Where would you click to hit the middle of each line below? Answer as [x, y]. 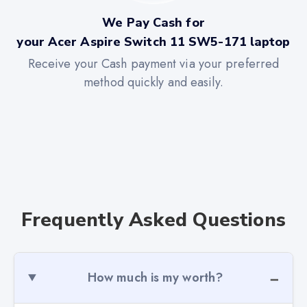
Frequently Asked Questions [153, 220]
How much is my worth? [155, 277]
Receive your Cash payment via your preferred [153, 64]
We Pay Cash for [153, 22]
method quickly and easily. [153, 83]
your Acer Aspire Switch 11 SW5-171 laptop [153, 41]
